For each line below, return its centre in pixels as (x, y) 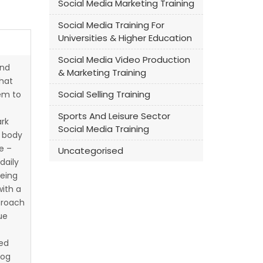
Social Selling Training (104, 94)
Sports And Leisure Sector (114, 116)
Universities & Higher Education (125, 38)
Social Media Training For (111, 25)
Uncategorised (90, 151)
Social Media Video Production (124, 60)
